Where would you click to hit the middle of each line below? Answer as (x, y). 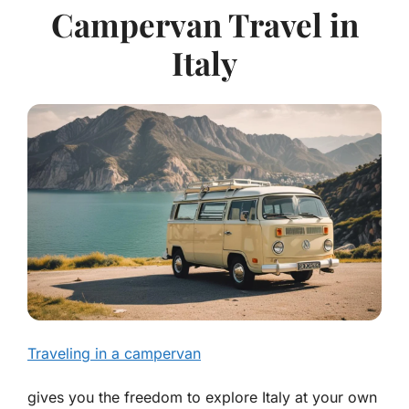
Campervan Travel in (204, 25)
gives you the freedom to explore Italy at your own (202, 398)
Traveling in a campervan (114, 354)
